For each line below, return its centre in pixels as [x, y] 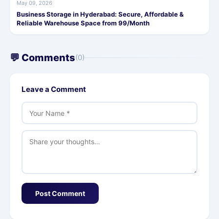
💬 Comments [43, 58]
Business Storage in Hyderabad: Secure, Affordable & [100, 14]
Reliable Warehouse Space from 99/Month [83, 23]
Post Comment [60, 194]
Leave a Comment [54, 89]
